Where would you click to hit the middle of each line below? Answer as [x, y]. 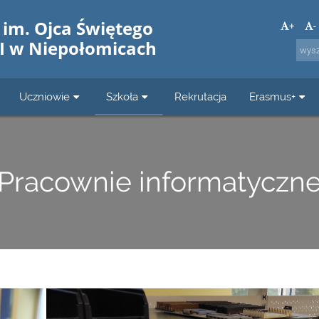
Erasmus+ [272, 96]
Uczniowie [45, 96]
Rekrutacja [200, 96]
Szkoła [122, 96]
